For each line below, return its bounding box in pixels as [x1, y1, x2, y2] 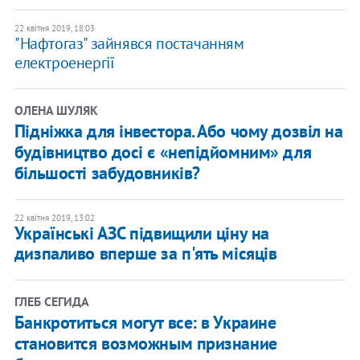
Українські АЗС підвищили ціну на [14, 222, 269, 245]
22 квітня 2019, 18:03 [14, 22, 95, 35]
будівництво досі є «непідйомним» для [14, 141, 312, 164]
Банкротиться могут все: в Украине [14, 311, 276, 334]
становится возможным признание [14, 332, 277, 355]
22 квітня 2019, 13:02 [14, 212, 95, 224]
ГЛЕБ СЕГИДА [14, 293, 89, 310]
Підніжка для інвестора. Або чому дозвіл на [14, 120, 343, 143]
